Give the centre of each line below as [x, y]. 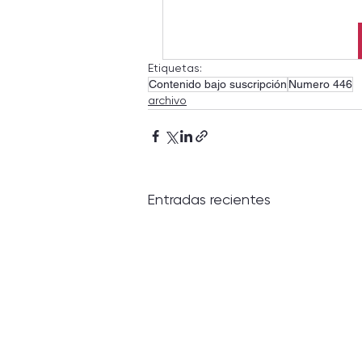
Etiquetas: [175, 67]
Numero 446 [320, 84]
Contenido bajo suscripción [218, 84]
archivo [167, 100]
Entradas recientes [209, 199]
